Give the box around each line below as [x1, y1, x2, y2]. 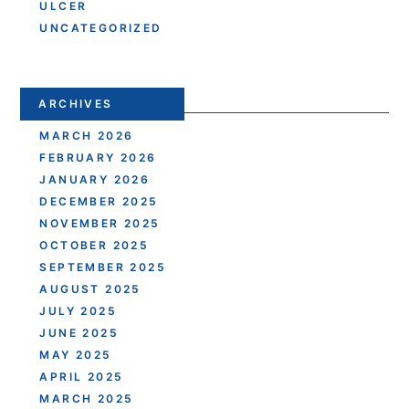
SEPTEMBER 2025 [39, 259, 167, 274]
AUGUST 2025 [39, 281, 142, 296]
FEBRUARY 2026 [39, 150, 157, 164]
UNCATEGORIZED [39, 20, 163, 35]
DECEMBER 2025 [39, 194, 159, 208]
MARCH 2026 [39, 128, 134, 142]
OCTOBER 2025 [39, 237, 150, 252]
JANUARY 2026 [39, 172, 151, 186]
